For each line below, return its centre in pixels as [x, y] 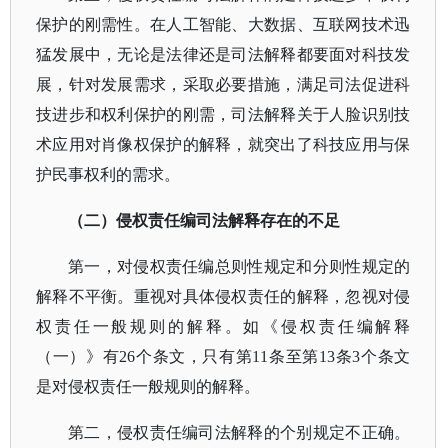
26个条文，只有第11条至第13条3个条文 [265, 356]
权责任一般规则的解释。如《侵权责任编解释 [223, 326]
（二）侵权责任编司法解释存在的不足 [204, 220]
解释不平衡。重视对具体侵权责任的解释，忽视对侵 [223, 296]
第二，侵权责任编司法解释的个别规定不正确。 [239, 432]
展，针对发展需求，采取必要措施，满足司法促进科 [223, 84]
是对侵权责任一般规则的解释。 [148, 386]
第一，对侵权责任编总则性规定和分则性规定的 [239, 266]
